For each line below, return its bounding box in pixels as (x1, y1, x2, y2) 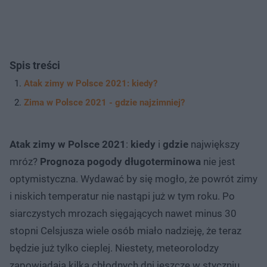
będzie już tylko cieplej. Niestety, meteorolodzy (10, 241, 219, 254)
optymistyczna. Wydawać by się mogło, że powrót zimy (10, 172, 257, 185)
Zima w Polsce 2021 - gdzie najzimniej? (24, 97, 185, 108)
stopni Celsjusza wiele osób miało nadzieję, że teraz (10, 224, 241, 237)
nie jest (201, 155, 235, 167)
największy (188, 138, 240, 150)
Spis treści (10, 58, 60, 72)
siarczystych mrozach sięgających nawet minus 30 (10, 207, 237, 219)
